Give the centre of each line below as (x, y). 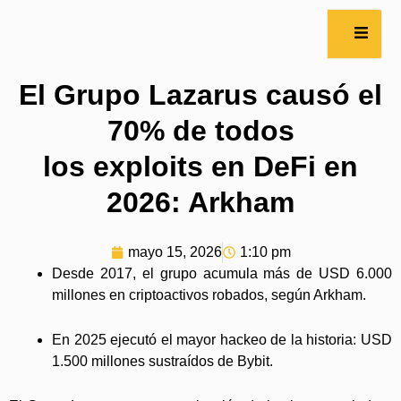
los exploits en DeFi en (200, 167)
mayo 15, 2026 (175, 252)
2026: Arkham (200, 203)
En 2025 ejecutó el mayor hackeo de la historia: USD (222, 340)
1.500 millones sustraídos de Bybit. (162, 362)
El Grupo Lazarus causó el (200, 95)
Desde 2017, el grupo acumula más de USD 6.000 (222, 274)
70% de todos (200, 131)
